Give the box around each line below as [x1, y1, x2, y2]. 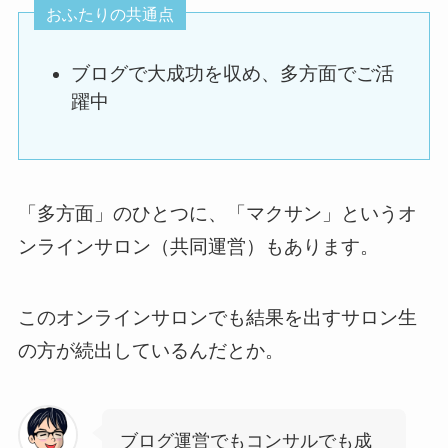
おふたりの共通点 [45, 6, 174, 24]
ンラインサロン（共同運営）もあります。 [17, 236, 379, 258]
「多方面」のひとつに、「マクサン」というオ [17, 203, 417, 225]
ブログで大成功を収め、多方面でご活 [70, 63, 394, 85]
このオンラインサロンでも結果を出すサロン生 [17, 307, 417, 329]
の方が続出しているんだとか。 [17, 340, 284, 362]
